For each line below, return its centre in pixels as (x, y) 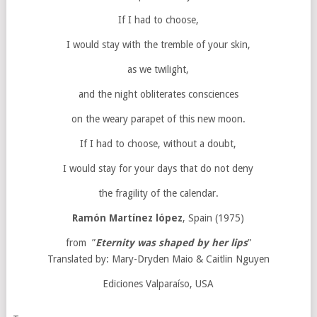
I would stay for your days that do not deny (158, 168)
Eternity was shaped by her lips (171, 243)
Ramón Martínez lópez (128, 218)
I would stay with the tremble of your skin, (158, 45)
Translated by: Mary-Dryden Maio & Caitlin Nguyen (158, 259)
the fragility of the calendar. (158, 193)
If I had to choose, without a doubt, (158, 144)
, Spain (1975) (214, 218)
